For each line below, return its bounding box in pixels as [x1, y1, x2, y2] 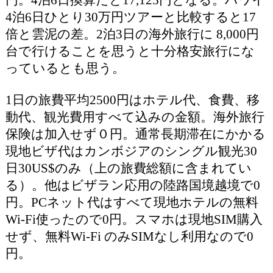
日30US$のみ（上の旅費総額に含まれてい [5, 161, 252, 175]
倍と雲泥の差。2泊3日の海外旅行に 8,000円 [5, 27, 259, 41]
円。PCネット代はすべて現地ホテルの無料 [5, 195, 258, 210]
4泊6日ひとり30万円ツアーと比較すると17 [5, 10, 256, 24]
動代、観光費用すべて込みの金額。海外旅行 [5, 110, 264, 124]
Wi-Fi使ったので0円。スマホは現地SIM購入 [5, 212, 263, 227]
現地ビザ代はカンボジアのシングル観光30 [5, 144, 257, 158]
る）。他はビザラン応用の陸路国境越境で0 [5, 178, 260, 193]
